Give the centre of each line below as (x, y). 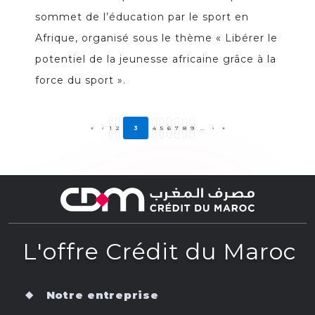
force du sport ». (81, 81)
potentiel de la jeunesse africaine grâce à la (156, 59)
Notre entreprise (102, 295)
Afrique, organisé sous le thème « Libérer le (156, 38)
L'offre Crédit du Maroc (160, 252)
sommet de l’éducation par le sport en (142, 17)
